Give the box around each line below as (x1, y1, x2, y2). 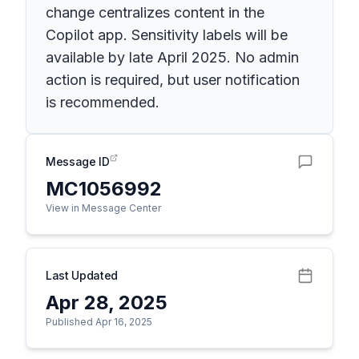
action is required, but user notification (46, 71, 300, 88)
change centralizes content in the (46, 4, 264, 21)
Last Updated (46, 268, 118, 282)
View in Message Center (46, 202, 161, 214)
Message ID (46, 155, 110, 168)
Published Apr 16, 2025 (46, 316, 152, 328)
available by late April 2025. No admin (46, 49, 299, 66)
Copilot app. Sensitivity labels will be (46, 26, 288, 43)
